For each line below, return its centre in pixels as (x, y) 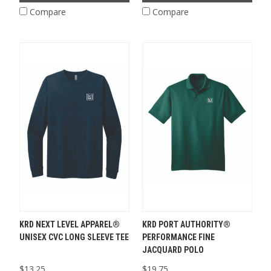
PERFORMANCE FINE (178, 237)
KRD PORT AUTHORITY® (186, 224)
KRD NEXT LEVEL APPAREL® (69, 224)
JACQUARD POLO (173, 250)
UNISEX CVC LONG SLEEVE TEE (74, 237)
